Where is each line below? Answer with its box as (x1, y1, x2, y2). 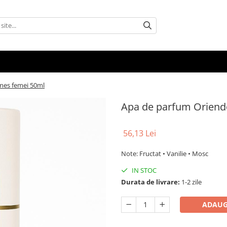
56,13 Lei (123, 128, 156, 139)
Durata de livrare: (121, 177, 180, 186)
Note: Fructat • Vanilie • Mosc (121, 149, 208, 158)
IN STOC (130, 166, 157, 175)
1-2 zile (180, 177, 202, 186)
